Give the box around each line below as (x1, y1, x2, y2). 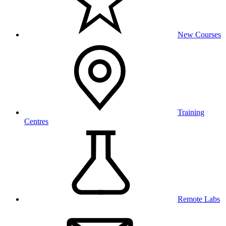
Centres (24, 117, 48, 126)
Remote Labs (178, 195, 220, 203)
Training (178, 108, 204, 117)
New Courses (178, 30, 221, 39)
